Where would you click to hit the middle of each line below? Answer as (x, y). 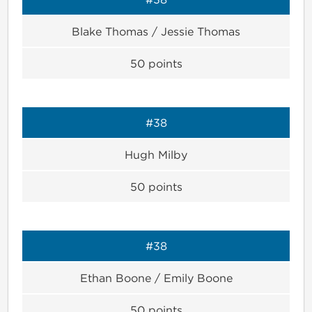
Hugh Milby (156, 154)
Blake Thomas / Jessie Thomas (156, 31)
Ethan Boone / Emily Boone (156, 278)
